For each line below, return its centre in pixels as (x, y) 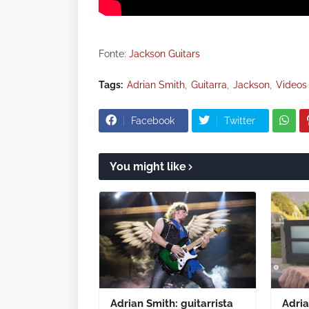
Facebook (153, 120)
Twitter (240, 120)
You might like (148, 166)
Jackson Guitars (165, 53)
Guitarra (209, 84)
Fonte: (114, 53)
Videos (291, 84)
